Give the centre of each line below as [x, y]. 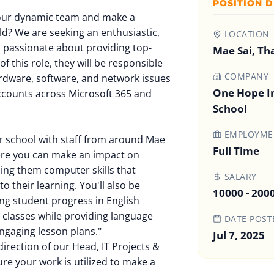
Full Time [236, 151]
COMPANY [245, 76]
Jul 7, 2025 [239, 235]
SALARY [239, 176]
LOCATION [246, 34]
